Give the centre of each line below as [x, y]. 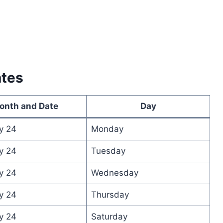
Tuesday [108, 151]
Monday [107, 129]
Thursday [110, 194]
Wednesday [114, 172]
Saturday [109, 216]
